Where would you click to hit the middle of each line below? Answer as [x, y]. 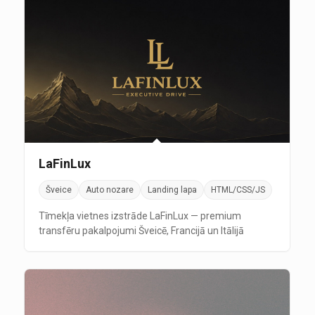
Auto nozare [109, 189]
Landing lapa [172, 189]
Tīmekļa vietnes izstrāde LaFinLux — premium [140, 216]
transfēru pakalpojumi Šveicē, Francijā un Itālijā [141, 230]
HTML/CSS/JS [238, 189]
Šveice [58, 189]
